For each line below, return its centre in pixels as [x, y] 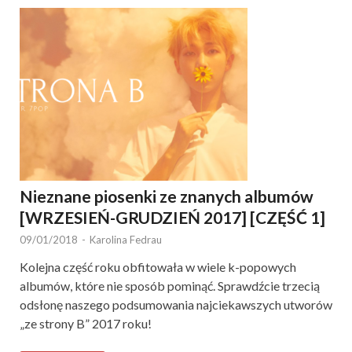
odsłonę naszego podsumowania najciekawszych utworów [176, 304]
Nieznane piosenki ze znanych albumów [167, 196]
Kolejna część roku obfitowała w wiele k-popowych [158, 266]
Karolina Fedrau [126, 239]
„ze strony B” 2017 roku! [86, 323]
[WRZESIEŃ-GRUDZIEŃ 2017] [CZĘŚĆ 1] [172, 217]
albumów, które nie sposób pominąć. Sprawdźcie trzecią [170, 285]
